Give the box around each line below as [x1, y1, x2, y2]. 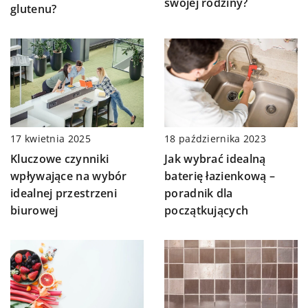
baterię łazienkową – [164, 168, 276, 184]
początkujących [164, 203, 249, 219]
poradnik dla [164, 186, 233, 201]
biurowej [10, 203, 58, 219]
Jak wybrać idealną [164, 151, 266, 167]
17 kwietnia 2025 [10, 132, 91, 146]
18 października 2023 [164, 132, 266, 146]
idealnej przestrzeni [10, 186, 118, 201]
